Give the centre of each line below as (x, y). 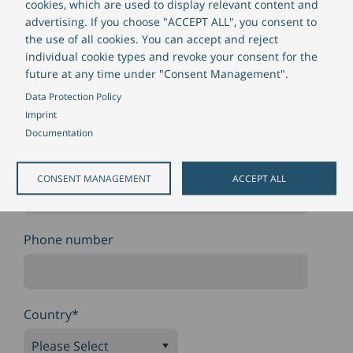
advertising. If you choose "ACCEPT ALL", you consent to (171, 22)
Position (48, 89)
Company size (65, 15)
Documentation (59, 133)
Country (48, 314)
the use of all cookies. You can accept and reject (151, 39)
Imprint (41, 115)
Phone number (69, 239)
